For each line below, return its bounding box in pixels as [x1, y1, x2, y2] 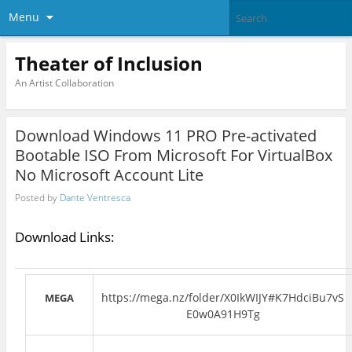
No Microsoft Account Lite [14, 164, 203, 186]
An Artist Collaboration [14, 75, 114, 90]
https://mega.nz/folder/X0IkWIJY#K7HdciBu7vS [101, 290, 345, 306]
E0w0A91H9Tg [185, 306, 260, 322]
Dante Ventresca [59, 190, 130, 204]
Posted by [14, 190, 60, 204]
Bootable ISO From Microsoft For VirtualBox [14, 145, 332, 167]
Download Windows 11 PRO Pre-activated [14, 125, 317, 147]
